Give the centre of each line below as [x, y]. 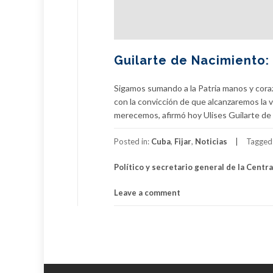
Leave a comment [147, 193]
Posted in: [133, 142]
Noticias [211, 142]
